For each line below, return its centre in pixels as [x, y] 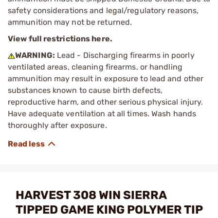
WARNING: [35, 55]
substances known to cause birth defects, [85, 90]
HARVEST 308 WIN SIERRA [91, 195]
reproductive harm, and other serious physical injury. [106, 102]
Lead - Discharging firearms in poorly [125, 55]
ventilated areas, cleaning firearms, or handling [95, 67]
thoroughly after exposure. [57, 125]
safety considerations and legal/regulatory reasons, [103, 10]
